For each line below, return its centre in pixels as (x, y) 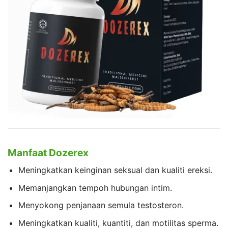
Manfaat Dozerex (48, 153)
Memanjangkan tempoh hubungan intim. (95, 188)
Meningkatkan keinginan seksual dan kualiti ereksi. (115, 170)
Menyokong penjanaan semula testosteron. (101, 205)
